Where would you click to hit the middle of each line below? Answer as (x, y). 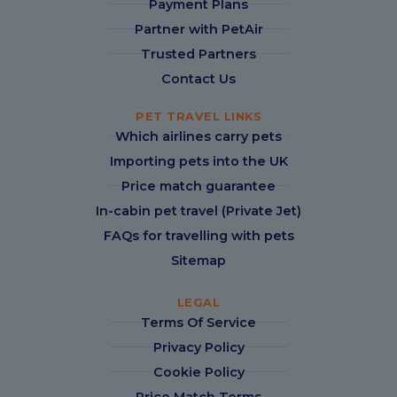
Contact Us (198, 78)
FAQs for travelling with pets (198, 235)
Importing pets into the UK (198, 161)
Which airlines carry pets (198, 136)
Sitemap (198, 260)
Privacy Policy (198, 347)
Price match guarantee (198, 186)
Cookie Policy (198, 372)
